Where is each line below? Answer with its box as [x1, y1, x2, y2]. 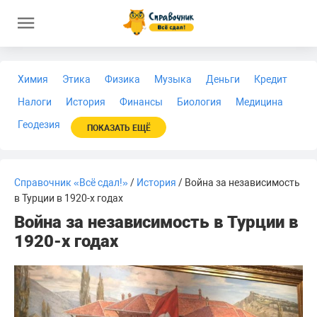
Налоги [18, 96, 52, 108]
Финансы [120, 96, 163, 108]
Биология [177, 96, 221, 108]
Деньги [206, 74, 240, 85]
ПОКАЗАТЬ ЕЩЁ [86, 123, 151, 133]
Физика [105, 74, 140, 85]
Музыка [154, 74, 192, 85]
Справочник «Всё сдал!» [14, 177, 128, 188]
